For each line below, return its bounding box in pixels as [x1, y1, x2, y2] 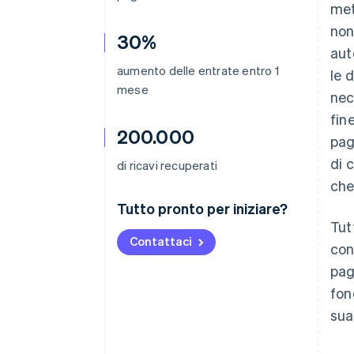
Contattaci [130, 233, 192, 249]
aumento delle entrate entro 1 [117, 62, 279, 78]
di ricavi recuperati [117, 157, 217, 173]
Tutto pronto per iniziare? [117, 199, 288, 217]
